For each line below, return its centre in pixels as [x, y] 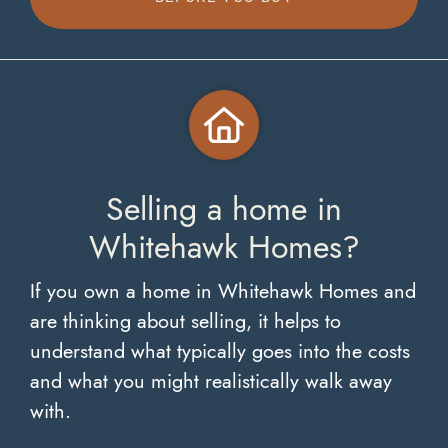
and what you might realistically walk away [211, 381]
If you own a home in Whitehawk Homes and [223, 291]
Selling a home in [224, 209]
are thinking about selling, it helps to [185, 321]
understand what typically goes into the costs [220, 351]
